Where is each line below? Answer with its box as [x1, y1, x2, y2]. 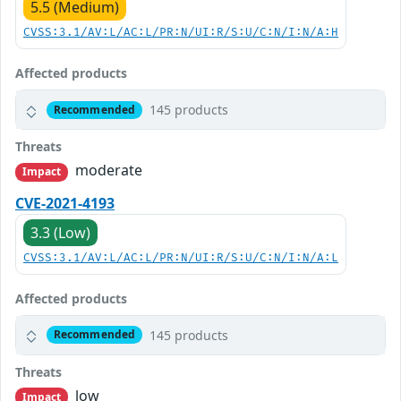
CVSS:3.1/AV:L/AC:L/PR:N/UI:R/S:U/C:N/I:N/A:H [23, 26, 338, 40]
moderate [72, 160, 143, 181]
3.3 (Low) [30, 222, 90, 243]
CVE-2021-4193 [15, 192, 115, 213]
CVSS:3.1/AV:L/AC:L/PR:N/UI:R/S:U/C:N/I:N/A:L [23, 251, 338, 265]
